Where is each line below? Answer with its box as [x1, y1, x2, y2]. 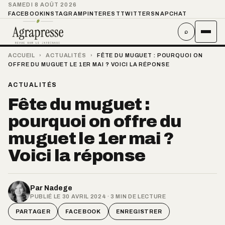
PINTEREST [82, 11, 121, 17]
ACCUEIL [8, 52, 36, 58]
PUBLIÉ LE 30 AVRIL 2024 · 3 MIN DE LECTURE [30, 193, 166, 199]
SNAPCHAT [151, 11, 187, 17]
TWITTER [120, 11, 151, 17]
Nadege [44, 184, 72, 192]
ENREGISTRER [116, 208, 162, 214]
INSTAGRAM [43, 11, 83, 17]
